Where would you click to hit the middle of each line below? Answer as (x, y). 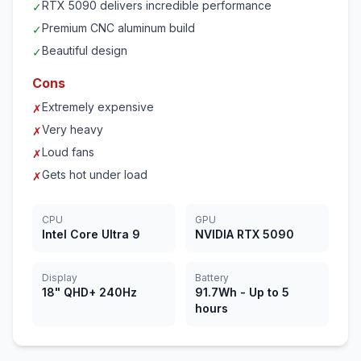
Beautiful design (85, 50)
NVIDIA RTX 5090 (245, 234)
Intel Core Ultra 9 (91, 234)
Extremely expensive (98, 107)
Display (60, 278)
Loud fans (68, 152)
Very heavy (73, 129)
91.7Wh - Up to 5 (242, 292)
